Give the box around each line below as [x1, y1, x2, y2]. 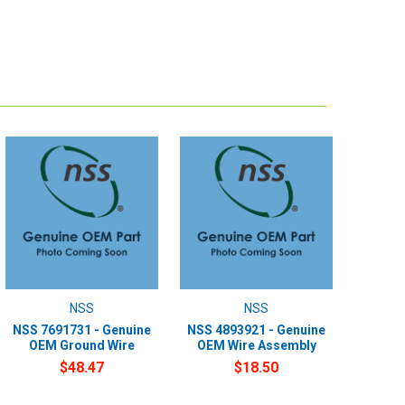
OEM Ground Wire [29, 337, 136, 353]
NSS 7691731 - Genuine [13, 322, 152, 337]
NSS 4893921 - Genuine [187, 322, 326, 337]
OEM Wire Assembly [196, 337, 316, 353]
